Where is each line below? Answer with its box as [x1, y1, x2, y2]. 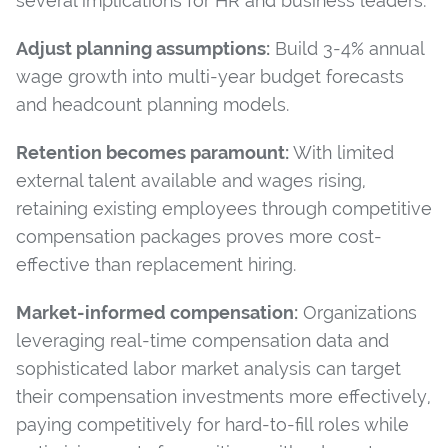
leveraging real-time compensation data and [16, 329, 389, 351]
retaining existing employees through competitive [16, 197, 432, 219]
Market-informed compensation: [16, 301, 298, 323]
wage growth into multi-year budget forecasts [16, 65, 404, 87]
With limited [289, 141, 394, 163]
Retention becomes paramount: [16, 141, 289, 163]
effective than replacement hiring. [16, 253, 296, 275]
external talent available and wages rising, [16, 169, 366, 191]
